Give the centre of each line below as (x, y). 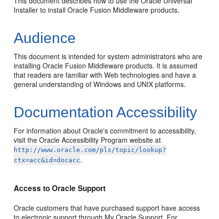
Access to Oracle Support (60, 188)
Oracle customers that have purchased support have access (107, 208)
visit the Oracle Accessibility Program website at (88, 140)
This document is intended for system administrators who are (108, 56)
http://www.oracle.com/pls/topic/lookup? (90, 150)
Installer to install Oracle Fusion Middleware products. (97, 10)
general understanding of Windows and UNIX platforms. (100, 84)
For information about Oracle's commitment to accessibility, (105, 131)
